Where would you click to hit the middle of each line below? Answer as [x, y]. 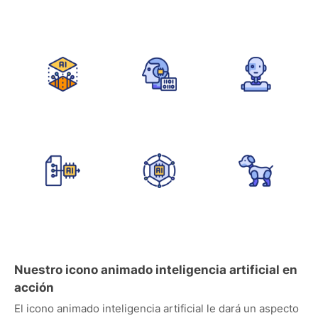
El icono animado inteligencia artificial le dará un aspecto [157, 308]
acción [34, 287]
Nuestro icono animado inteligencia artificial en [156, 270]
